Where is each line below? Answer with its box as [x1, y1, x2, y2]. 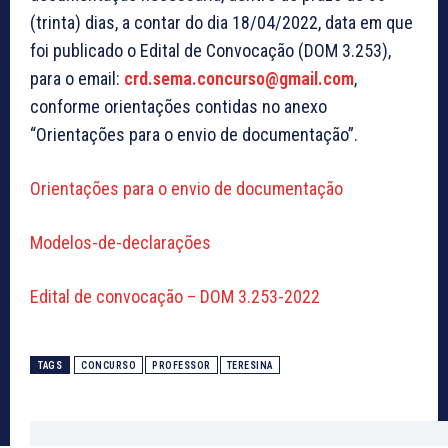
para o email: [30, 67, 124, 89]
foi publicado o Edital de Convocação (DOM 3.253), [30, 39, 391, 61]
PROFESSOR [152, 359, 211, 371]
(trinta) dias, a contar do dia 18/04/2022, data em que [30, 11, 413, 33]
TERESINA [226, 359, 273, 371]
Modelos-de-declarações [30, 231, 211, 253]
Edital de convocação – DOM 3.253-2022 [30, 285, 320, 307]
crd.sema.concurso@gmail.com [124, 67, 354, 89]
